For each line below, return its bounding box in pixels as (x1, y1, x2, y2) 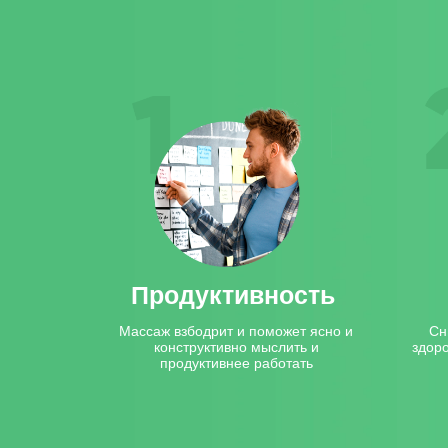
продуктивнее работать (159, 355, 313, 371)
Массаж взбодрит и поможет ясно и (119, 323, 353, 339)
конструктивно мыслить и (153, 339, 319, 355)
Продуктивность (130, 281, 335, 309)
